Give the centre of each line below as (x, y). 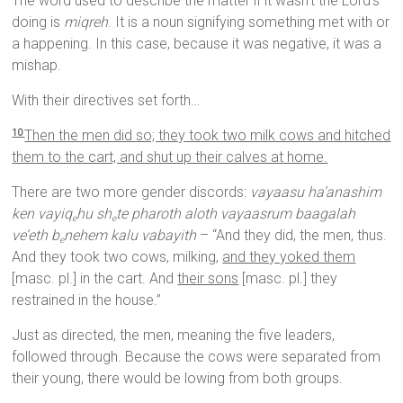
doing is (38, 22)
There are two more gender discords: (131, 193)
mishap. (37, 66)
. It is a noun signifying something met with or (249, 22)
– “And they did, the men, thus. (292, 236)
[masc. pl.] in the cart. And (95, 279)
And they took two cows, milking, (117, 257)
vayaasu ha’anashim (316, 193)
